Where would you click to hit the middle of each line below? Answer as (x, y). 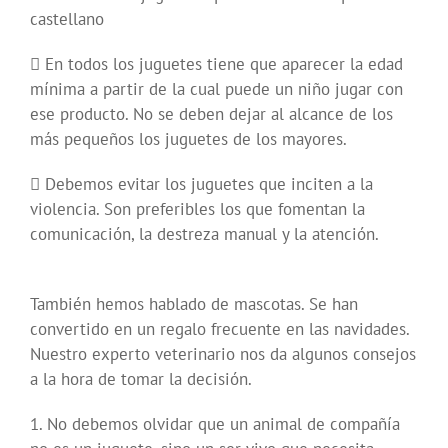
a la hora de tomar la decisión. (141, 379)
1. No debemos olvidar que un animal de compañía (215, 424)
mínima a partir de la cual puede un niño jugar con (216, 89)
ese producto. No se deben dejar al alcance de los (211, 114)
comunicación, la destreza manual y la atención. (204, 234)
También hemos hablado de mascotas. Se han (194, 304)
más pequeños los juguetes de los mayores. (188, 139)
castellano (67, 19)
